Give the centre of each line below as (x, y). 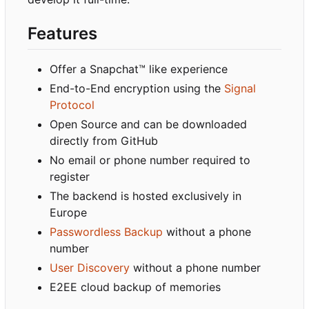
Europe (68, 213)
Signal (240, 89)
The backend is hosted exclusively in (146, 196)
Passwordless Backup (106, 232)
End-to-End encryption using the (137, 89)
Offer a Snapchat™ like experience (139, 69)
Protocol (72, 105)
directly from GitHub (104, 141)
